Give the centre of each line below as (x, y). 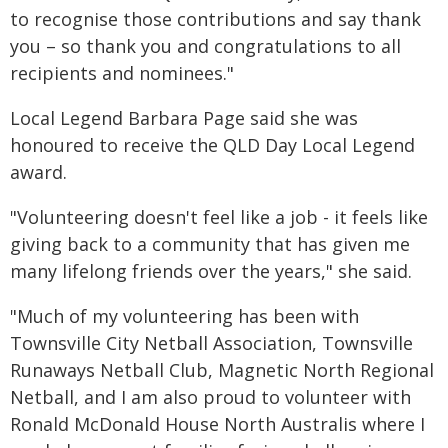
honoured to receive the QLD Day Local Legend (212, 145)
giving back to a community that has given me (210, 244)
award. (38, 172)
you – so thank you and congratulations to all (205, 46)
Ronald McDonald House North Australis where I (217, 424)
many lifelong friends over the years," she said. (211, 271)
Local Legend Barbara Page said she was (184, 118)
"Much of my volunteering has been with (184, 316)
